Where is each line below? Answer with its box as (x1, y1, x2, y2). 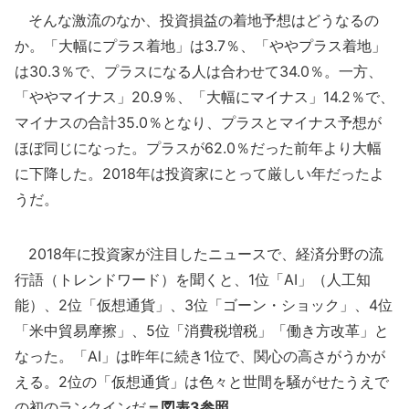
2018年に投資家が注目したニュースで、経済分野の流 (15, 245, 383, 264)
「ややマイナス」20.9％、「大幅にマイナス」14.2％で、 (15, 88, 394, 107)
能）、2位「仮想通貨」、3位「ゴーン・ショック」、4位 (15, 296, 393, 315)
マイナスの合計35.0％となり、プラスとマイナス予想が (15, 113, 382, 132)
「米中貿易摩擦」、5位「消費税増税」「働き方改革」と (15, 321, 389, 341)
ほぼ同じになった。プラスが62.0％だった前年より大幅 (15, 139, 382, 158)
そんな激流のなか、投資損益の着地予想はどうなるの (15, 11, 379, 30)
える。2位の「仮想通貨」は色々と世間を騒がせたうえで (15, 372, 389, 392)
